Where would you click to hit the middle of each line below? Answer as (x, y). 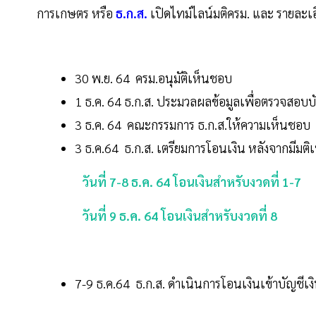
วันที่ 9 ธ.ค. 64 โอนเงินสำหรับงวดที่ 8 (177, 216)
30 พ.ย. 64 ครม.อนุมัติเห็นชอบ (153, 78)
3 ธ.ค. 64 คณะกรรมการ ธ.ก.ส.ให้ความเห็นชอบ (193, 125)
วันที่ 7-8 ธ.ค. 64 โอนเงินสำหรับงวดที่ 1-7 (190, 182)
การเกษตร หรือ (76, 13)
